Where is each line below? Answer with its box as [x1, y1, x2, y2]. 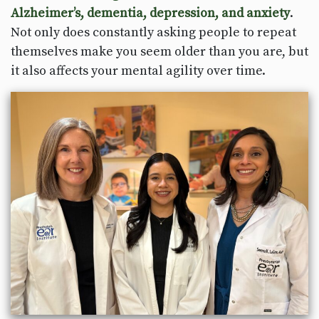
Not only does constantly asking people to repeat [11, 23, 296, 41]
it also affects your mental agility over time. [11, 62, 266, 79]
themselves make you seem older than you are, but [11, 43, 308, 60]
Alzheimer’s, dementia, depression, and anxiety [11, 4, 290, 21]
